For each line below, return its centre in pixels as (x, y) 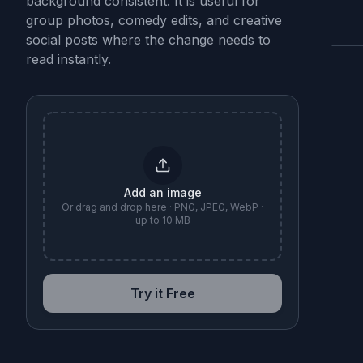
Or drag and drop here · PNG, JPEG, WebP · (163, 207)
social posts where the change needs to (148, 40)
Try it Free (162, 293)
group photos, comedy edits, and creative (154, 20)
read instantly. (68, 59)
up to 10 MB (162, 220)
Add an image (162, 192)
